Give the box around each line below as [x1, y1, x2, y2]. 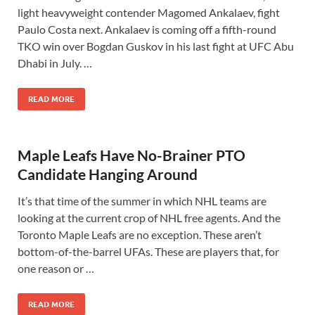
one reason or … [18, 262, 94, 275]
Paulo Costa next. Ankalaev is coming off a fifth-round [18, 22, 276, 36]
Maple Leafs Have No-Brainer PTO [18, 146, 245, 164]
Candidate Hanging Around [18, 165, 198, 183]
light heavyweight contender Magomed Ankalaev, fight [18, 6, 280, 19]
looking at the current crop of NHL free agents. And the [18, 211, 281, 224]
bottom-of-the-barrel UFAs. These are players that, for [18, 245, 279, 258]
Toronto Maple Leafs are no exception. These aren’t [18, 228, 262, 241]
